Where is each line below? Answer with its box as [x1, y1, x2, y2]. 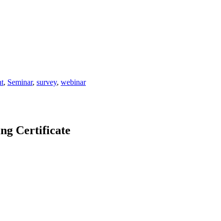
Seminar [7, 77, 33, 86]
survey [37, 77, 57, 86]
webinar [61, 77, 86, 86]
